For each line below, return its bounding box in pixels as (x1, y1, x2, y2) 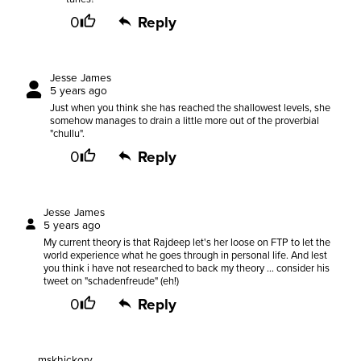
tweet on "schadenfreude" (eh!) (44, 275, 180, 288)
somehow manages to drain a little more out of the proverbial (49, 114, 319, 127)
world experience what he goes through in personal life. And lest (44, 249, 328, 262)
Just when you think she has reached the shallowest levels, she (49, 102, 330, 114)
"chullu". (49, 127, 85, 140)
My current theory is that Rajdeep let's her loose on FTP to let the (44, 236, 331, 249)
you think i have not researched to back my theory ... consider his (44, 262, 330, 275)
